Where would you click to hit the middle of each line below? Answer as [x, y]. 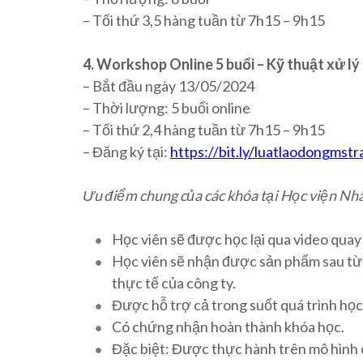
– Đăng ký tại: [126, 151]
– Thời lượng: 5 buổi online [167, 107]
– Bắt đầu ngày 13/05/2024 [169, 85]
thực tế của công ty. [174, 282]
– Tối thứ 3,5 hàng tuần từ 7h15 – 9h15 [204, 20]
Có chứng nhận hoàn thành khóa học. [228, 326]
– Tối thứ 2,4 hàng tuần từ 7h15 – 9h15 [204, 129]
